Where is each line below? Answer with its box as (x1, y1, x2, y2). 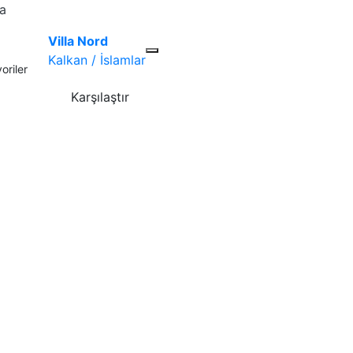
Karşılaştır (70, 89, 129, 105)
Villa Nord (48, 33, 108, 49)
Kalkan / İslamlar (48, 52, 146, 68)
